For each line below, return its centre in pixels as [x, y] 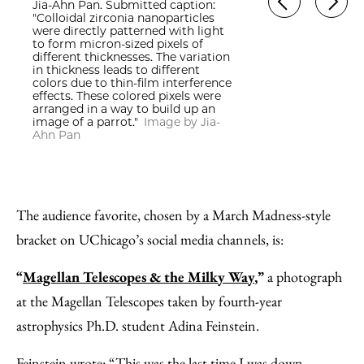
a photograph [305, 277]
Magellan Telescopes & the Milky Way [139, 277]
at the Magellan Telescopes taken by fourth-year [149, 301]
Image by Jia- [182, 122]
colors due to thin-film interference [132, 83]
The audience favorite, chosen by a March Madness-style [173, 215]
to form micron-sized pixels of [118, 44]
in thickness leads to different [116, 70]
